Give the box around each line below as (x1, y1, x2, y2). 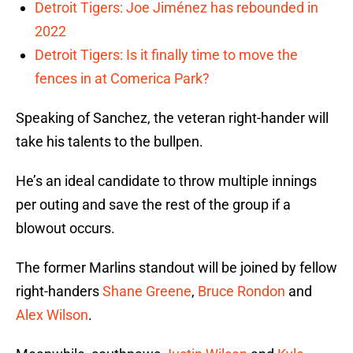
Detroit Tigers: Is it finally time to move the (35, 46, 298, 64)
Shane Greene (102, 283, 191, 300)
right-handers (16, 283, 102, 300)
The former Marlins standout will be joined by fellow (16, 259, 337, 277)
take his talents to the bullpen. (16, 133, 203, 150)
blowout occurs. (16, 220, 115, 237)
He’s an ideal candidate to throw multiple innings (16, 173, 317, 190)
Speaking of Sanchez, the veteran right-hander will (16, 110, 329, 127)
